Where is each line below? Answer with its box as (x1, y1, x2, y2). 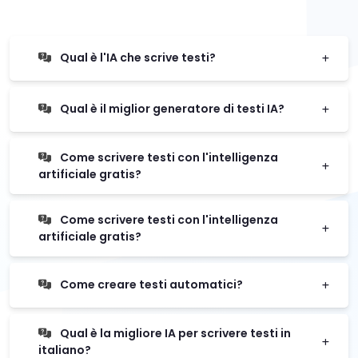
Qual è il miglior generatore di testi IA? (58, 101, 284, 117)
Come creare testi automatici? (58, 276, 243, 293)
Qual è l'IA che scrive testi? (58, 50, 216, 66)
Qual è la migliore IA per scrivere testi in (58, 324, 291, 341)
